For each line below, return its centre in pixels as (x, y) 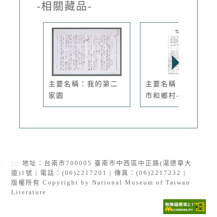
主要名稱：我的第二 (83, 84)
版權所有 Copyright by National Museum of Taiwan (101, 183)
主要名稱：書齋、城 (180, 84)
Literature (29, 192)
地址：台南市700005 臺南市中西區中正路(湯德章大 (106, 163)
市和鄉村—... (169, 96)
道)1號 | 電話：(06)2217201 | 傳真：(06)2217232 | (100, 173)
